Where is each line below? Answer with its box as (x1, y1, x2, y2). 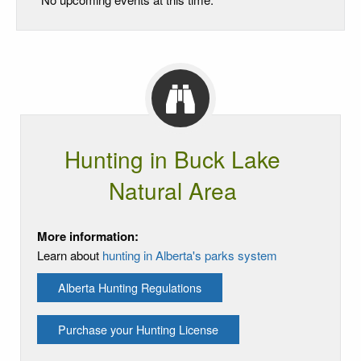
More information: (37, 226, 139, 245)
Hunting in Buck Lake (64, 142, 280, 175)
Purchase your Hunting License (58, 320, 218, 338)
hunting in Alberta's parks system (102, 246, 277, 263)
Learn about (37, 246, 102, 263)
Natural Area (108, 173, 237, 206)
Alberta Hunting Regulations (58, 278, 201, 296)
